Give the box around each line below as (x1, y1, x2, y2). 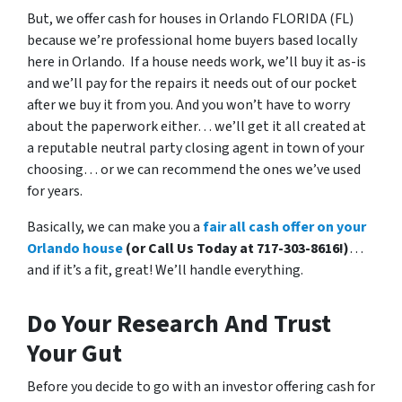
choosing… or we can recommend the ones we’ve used (27, 160, 361, 179)
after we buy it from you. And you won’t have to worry (27, 95, 350, 115)
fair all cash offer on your (203, 217, 366, 237)
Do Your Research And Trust (27, 306, 331, 342)
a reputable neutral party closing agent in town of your (27, 138, 364, 158)
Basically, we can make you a (27, 217, 203, 237)
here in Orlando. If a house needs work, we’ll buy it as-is (27, 52, 366, 72)
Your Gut (27, 336, 122, 371)
